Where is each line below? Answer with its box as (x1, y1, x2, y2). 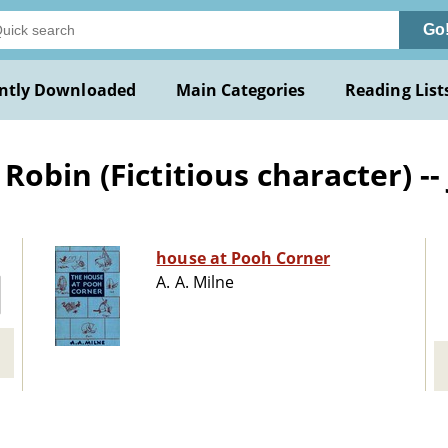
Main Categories (175, 79, 306, 101)
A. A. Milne (156, 271, 234, 294)
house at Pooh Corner (156, 247, 331, 270)
